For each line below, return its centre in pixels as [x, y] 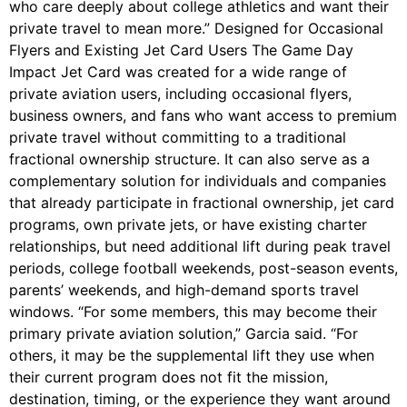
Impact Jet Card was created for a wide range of [178, 72]
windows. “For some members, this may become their [193, 312]
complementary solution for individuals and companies [198, 181]
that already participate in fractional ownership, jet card [202, 203]
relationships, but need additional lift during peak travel [200, 247]
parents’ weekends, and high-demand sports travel [184, 290]
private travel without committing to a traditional [178, 138]
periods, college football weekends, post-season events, [203, 268]
